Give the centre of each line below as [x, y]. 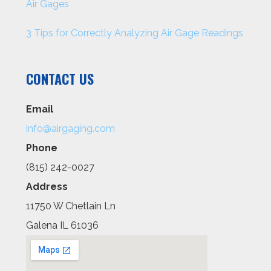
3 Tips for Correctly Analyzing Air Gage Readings [135, 33]
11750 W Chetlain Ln [71, 206]
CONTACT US [60, 79]
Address [47, 187]
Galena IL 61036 [63, 226]
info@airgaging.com [71, 129]
